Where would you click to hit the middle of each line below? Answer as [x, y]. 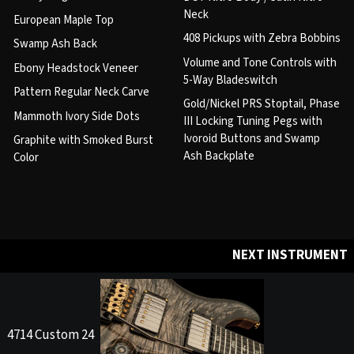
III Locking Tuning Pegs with [252, 122]
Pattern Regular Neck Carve [81, 92]
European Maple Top [64, 20]
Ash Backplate [218, 156]
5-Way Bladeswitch [230, 80]
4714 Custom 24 [50, 335]
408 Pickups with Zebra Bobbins [262, 39]
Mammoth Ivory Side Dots [77, 116]
